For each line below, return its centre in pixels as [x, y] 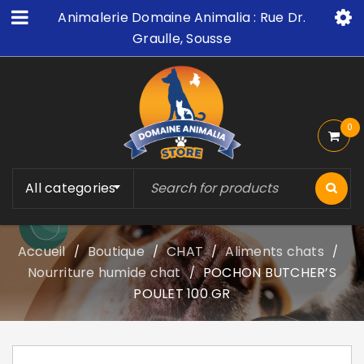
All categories [71, 188]
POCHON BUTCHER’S [269, 273]
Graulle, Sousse [182, 39]
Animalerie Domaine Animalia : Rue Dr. [182, 17]
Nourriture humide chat [104, 273]
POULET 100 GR [182, 294]
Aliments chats [275, 252]
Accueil [41, 252]
